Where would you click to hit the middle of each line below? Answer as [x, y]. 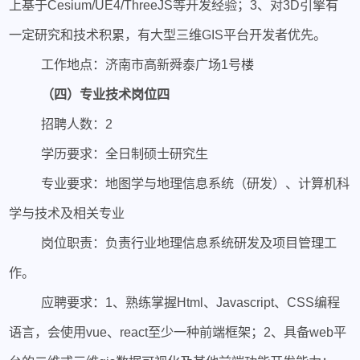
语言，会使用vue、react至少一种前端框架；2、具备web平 [178, 331]
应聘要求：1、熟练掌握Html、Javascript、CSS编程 [190, 302]
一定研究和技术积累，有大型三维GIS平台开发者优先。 [168, 34]
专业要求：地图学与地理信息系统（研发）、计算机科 [195, 183]
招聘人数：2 [76, 123]
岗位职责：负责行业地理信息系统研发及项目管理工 [188, 242]
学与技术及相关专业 [67, 213]
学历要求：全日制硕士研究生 [124, 153]
